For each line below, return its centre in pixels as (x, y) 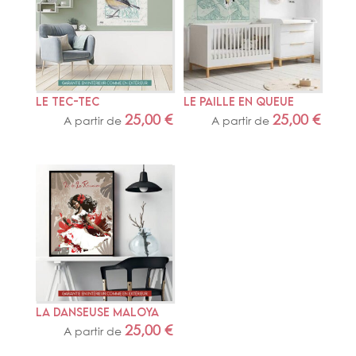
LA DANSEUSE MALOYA (97, 312)
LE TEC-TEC (67, 102)
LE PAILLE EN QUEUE (239, 102)
